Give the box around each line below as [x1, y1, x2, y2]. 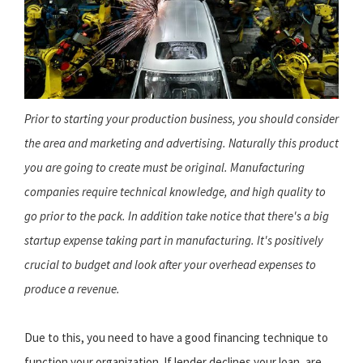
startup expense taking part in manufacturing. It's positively [24, 233, 323, 249]
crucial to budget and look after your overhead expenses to [24, 257, 316, 273]
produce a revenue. [24, 281, 120, 297]
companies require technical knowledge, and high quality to [24, 184, 326, 200]
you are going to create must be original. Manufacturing [24, 160, 305, 176]
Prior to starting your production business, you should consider [24, 111, 339, 127]
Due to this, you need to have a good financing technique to [24, 330, 328, 346]
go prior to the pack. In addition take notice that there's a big [24, 208, 329, 224]
